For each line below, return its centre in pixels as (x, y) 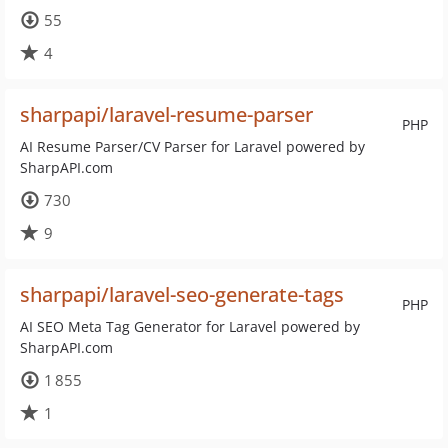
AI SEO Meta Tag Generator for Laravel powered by (190, 326)
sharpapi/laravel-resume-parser (166, 114)
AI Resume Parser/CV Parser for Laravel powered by (192, 146)
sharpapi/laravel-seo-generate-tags (182, 294)
